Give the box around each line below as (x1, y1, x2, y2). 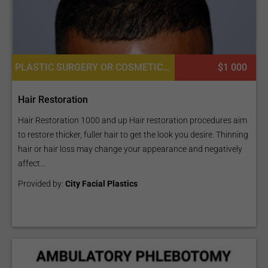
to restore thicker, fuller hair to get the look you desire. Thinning (18, 130, 248, 139)
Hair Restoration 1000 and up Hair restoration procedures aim (18, 115, 247, 125)
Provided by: (18, 179, 65, 188)
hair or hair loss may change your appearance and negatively (18, 144, 242, 154)
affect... (18, 159, 45, 168)
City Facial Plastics (65, 179, 138, 188)
